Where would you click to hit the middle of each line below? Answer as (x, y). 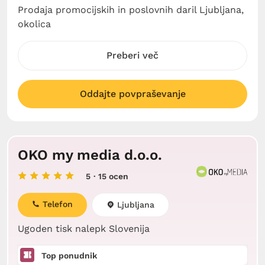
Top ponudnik (68, 256)
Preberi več (132, 55)
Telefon (56, 204)
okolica (34, 24)
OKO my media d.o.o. (90, 155)
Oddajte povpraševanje (132, 94)
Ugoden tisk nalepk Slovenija (84, 229)
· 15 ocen (111, 176)
